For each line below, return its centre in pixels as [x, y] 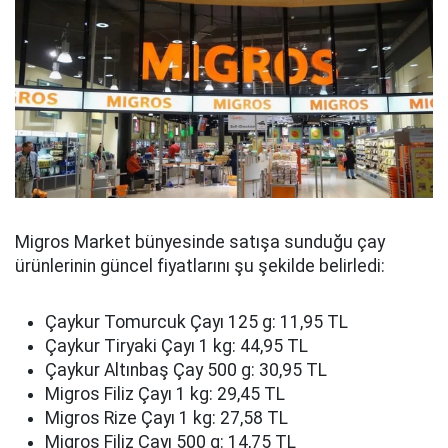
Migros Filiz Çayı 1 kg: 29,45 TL [165, 394]
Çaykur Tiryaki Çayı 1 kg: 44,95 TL [176, 346]
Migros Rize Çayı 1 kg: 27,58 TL [166, 418]
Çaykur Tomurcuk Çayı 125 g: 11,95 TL [196, 322]
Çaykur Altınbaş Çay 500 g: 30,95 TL [186, 370]
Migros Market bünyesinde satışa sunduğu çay [200, 242]
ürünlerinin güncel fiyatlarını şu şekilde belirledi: [200, 266]
